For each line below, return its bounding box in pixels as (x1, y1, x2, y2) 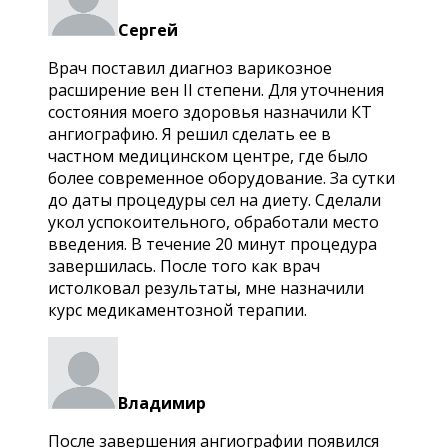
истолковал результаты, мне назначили (48, 276, 364, 299)
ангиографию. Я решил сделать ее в (48, 122, 331, 145)
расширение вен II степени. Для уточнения (48, 78, 384, 101)
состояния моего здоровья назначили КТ (48, 100, 372, 123)
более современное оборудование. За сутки (48, 166, 395, 189)
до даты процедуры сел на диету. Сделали (48, 188, 381, 211)
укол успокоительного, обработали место (48, 210, 379, 233)
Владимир (118, 391, 206, 414)
